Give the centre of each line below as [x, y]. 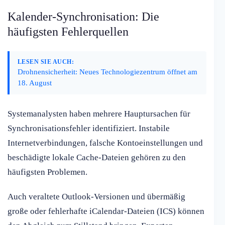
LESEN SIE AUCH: [46, 62]
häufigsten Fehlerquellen [68, 32]
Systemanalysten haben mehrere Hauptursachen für [99, 114]
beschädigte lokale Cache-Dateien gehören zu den [97, 158]
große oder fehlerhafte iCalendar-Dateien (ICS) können [106, 211]
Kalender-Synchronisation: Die [83, 17]
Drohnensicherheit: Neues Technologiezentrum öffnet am [107, 72]
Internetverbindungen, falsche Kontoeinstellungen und [105, 143]
